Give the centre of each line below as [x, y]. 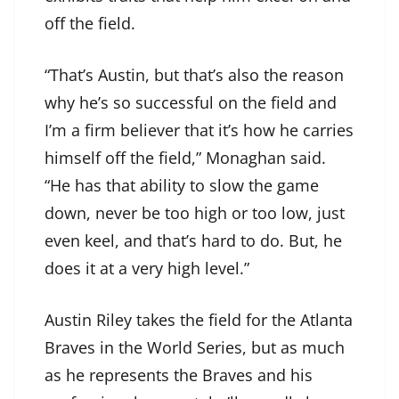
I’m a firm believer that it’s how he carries [199, 130]
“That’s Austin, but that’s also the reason [194, 75]
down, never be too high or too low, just [195, 213]
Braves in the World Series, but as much [195, 348]
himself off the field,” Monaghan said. [185, 158]
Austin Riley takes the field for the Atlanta [199, 320]
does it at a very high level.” [147, 269]
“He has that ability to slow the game [182, 186]
